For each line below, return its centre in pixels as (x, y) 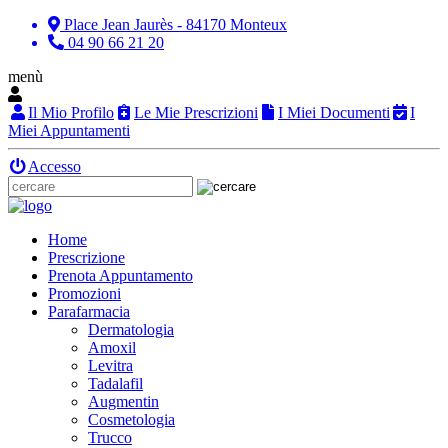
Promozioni (84, 293)
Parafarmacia (89, 311)
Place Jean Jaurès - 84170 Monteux (175, 24)
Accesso (54, 166)
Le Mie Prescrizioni (196, 112)
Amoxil (112, 347)
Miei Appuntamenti (69, 130)
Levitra (110, 365)
